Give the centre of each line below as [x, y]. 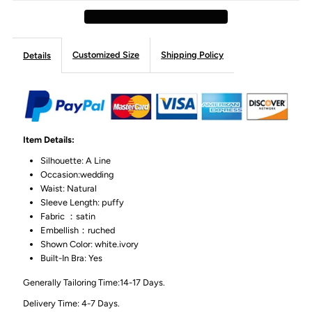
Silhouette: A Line [76, 161]
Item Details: [50, 140]
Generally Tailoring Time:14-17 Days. [94, 283]
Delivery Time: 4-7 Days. [77, 304]
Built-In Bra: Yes [72, 258]
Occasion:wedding [77, 175]
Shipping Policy [193, 54]
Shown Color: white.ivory [90, 244]
